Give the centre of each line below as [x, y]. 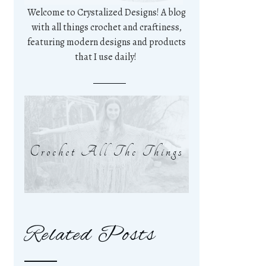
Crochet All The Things [107, 151]
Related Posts [90, 235]
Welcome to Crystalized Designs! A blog [107, 12]
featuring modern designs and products [107, 42]
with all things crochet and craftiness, [107, 27]
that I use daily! [107, 57]
